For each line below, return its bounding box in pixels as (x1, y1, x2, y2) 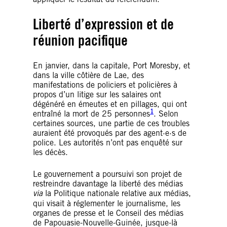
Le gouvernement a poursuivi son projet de (33, 169, 182, 179)
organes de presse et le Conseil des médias (33, 208, 183, 218)
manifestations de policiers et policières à (33, 80, 177, 90)
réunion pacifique (33, 31, 128, 49)
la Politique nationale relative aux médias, (43, 188, 191, 198)
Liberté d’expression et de (33, 15, 174, 33)
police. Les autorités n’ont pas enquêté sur (33, 137, 182, 147)
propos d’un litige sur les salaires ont (33, 89, 161, 99)
